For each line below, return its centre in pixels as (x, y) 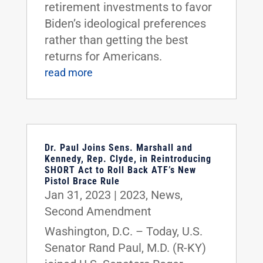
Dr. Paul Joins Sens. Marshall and (118, 147)
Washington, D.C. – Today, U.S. (123, 231)
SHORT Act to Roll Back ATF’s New (120, 170)
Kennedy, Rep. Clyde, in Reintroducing (128, 159)
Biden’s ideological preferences (125, 23)
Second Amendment (98, 211)
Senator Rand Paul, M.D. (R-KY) (125, 247)
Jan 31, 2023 (77, 195)
